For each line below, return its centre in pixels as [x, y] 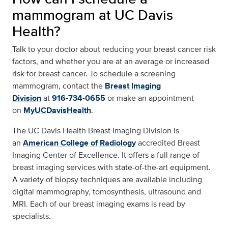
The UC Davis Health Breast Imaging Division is [96, 131]
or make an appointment [150, 98]
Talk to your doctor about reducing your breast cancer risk [114, 49]
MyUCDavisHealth [57, 110]
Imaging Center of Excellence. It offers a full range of [106, 155]
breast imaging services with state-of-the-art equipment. [111, 167]
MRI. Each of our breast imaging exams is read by [99, 204]
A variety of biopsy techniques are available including [107, 180]
